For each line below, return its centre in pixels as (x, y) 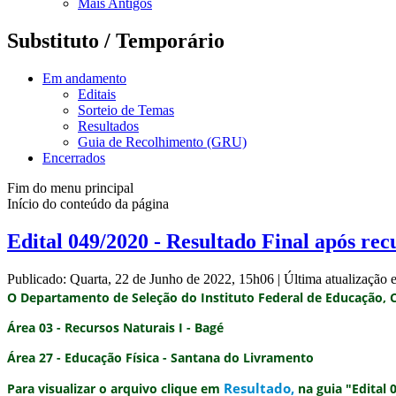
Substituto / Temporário (116, 40)
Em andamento (84, 78)
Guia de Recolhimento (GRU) (162, 141)
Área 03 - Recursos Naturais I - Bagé (115, 327)
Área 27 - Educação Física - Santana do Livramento (160, 357)
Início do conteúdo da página (88, 203)
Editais (97, 94)
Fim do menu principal (70, 187)
